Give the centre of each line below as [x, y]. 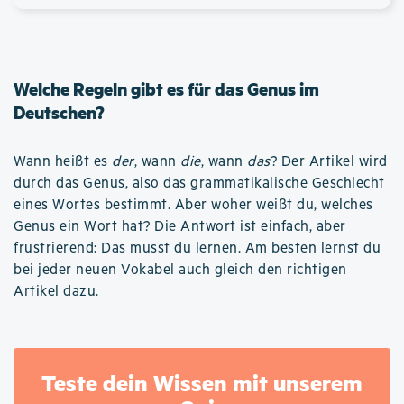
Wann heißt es [63, 161]
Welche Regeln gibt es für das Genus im [166, 88]
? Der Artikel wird [329, 161]
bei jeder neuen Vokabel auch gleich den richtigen [180, 270]
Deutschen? [59, 112]
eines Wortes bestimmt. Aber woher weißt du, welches [193, 205]
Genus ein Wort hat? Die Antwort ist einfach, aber [180, 226]
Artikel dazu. [56, 291]
